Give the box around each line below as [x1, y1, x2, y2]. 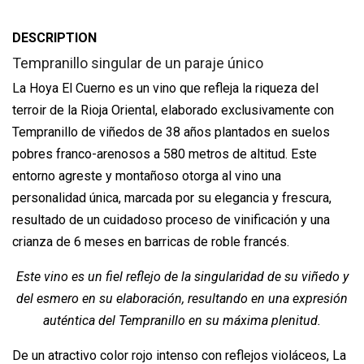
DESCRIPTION [12, 30, 97, 46]
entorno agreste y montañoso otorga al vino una [12, 168, 281, 184]
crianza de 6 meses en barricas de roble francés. [12, 234, 289, 250]
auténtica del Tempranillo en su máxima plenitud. [43, 313, 321, 329]
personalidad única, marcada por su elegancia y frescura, [12, 190, 331, 206]
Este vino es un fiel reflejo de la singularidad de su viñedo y [15, 269, 349, 285]
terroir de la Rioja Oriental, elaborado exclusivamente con [12, 102, 334, 119]
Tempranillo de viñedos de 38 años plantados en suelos [12, 124, 330, 141]
